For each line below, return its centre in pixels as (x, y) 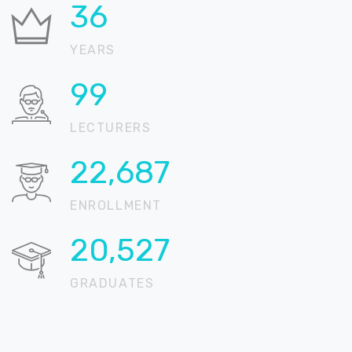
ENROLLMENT (116, 205)
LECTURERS (111, 128)
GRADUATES (112, 283)
